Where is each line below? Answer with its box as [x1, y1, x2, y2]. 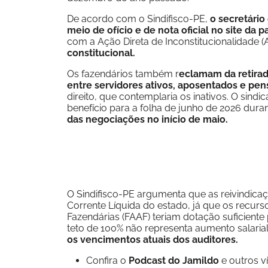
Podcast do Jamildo [129, 255, 221, 266]
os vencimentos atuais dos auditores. [67, 234, 238, 245]
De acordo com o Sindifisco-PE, [67, 13, 210, 25]
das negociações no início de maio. [67, 114, 228, 125]
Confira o [86, 255, 129, 266]
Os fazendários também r [67, 68, 179, 80]
